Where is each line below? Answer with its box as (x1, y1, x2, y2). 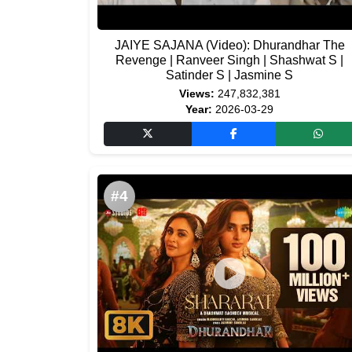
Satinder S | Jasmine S (166, 68, 293, 82)
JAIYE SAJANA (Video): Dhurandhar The (114, 38, 345, 52)
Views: (178, 88, 214, 100)
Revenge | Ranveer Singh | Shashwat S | (115, 53, 343, 67)
